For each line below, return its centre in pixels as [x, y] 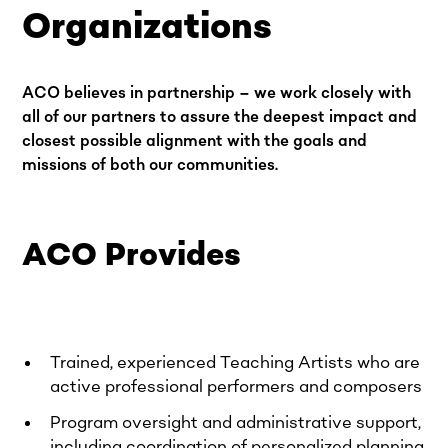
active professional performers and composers [236, 386]
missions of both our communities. [150, 164]
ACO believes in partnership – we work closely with [217, 92]
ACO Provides [132, 255]
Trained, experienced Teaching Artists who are [235, 362]
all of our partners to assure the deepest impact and [220, 116]
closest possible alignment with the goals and [195, 140]
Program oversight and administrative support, [236, 422]
